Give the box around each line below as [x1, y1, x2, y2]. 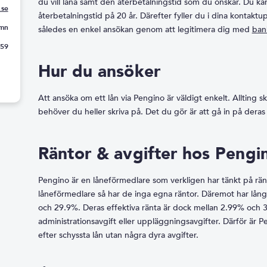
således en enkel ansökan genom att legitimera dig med [38, 24, 252, 35]
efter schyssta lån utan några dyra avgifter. [38, 229, 198, 241]
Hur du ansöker [38, 60, 161, 83]
